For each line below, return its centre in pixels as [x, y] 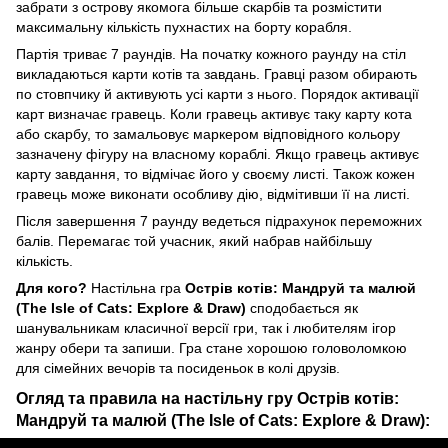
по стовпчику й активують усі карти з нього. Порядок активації [217, 93]
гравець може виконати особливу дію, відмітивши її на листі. [213, 193]
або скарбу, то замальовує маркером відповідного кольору [208, 133]
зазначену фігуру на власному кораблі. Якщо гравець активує [217, 153]
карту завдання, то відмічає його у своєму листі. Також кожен [215, 173]
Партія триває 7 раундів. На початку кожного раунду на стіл [211, 53]
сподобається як [302, 307]
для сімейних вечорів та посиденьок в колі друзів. [178, 367]
